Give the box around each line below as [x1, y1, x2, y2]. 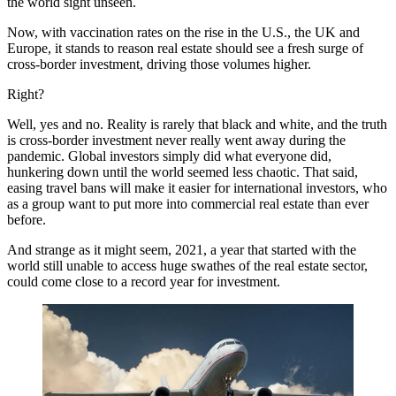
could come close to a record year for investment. [7, 274, 280, 289]
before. [7, 212, 46, 227]
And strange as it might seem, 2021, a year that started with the [7, 242, 356, 257]
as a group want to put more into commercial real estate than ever [7, 196, 369, 211]
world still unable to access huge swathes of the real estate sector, [7, 258, 368, 273]
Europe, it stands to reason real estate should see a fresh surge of [7, 41, 363, 56]
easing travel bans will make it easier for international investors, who [7, 180, 387, 195]
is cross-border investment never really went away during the [7, 133, 346, 148]
